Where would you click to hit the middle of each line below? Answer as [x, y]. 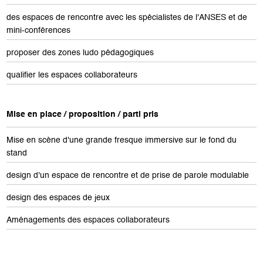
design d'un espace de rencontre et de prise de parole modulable [127, 176]
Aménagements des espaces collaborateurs [88, 220]
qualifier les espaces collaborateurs [72, 75]
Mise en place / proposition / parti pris [82, 114]
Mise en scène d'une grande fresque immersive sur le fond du [121, 140]
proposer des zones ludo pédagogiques [80, 53]
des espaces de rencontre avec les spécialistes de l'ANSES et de [127, 18]
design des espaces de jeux [58, 198]
